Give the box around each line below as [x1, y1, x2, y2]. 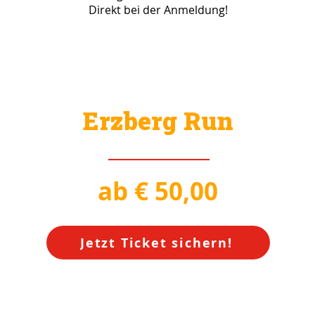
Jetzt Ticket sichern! [80, 233, 233, 252]
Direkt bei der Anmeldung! [88, 2, 228, 18]
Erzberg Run [83, 104, 233, 136]
